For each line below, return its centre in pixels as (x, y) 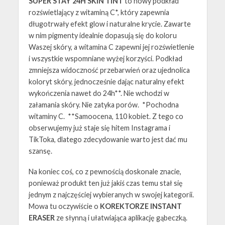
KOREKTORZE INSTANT (141, 206)
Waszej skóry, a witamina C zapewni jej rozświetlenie (111, 47)
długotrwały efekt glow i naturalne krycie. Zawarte (109, 24)
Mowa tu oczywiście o (64, 206)
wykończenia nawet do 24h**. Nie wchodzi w (99, 93)
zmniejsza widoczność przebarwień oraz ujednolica (109, 70)
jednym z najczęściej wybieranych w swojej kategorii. (111, 195)
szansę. (41, 151)
